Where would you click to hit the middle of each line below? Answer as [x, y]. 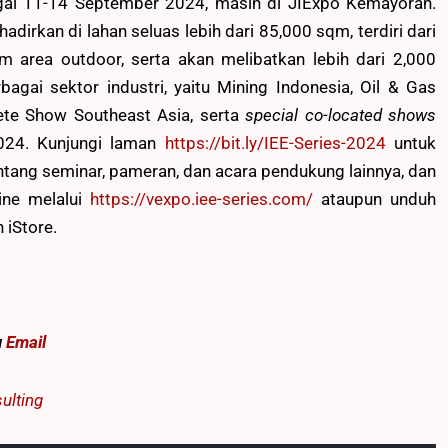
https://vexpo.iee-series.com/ [201, 198]
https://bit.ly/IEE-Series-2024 [275, 142]
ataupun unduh [374, 198]
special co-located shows [340, 114]
